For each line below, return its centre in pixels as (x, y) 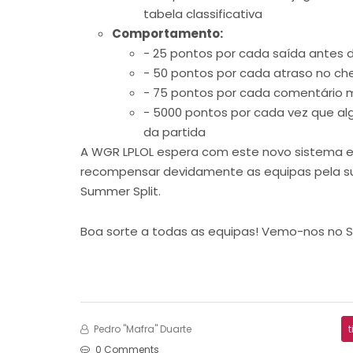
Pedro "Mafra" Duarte (141, 329)
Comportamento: (167, 33)
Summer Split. (121, 191)
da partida (175, 132)
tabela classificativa (203, 13)
